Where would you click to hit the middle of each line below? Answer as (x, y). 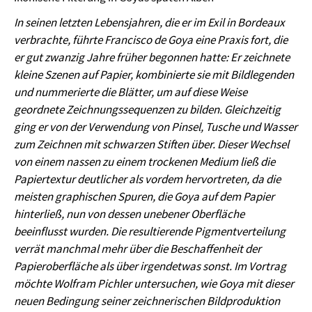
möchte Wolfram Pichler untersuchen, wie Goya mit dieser (154, 283)
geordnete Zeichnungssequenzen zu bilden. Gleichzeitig (147, 109)
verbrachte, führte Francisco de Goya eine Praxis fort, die (151, 39)
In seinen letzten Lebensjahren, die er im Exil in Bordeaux (149, 22)
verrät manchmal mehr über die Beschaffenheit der (138, 248)
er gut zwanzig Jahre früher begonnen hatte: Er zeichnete (152, 57)
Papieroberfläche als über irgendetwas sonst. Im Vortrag (150, 266)
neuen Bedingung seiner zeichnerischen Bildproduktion (147, 301)
